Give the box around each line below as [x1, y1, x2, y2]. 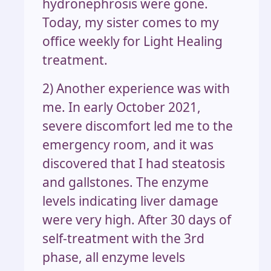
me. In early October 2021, [42, 98, 201, 116]
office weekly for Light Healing [42, 32, 223, 50]
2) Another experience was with [42, 79, 230, 97]
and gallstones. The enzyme [42, 173, 209, 191]
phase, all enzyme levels [42, 248, 185, 266]
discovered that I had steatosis [42, 154, 225, 172]
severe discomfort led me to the [42, 117, 233, 134]
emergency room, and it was [42, 135, 214, 153]
